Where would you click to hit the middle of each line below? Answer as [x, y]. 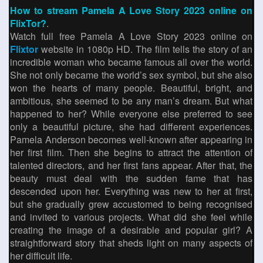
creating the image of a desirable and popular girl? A [131, 230]
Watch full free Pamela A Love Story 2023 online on [131, 36]
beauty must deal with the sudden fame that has [131, 178]
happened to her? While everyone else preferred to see [131, 114]
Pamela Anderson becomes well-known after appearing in [131, 139]
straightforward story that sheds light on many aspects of [131, 243]
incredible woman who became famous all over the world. [131, 62]
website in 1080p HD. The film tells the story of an [145, 49]
